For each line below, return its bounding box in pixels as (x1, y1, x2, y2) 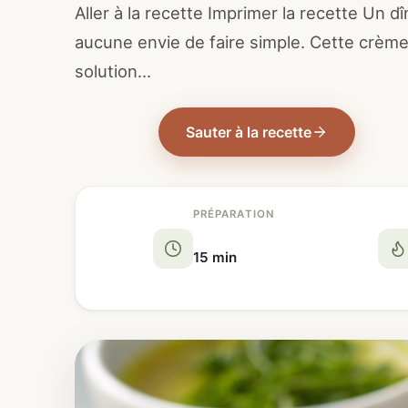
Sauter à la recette (185, 123, 311, 142)
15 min (192, 249, 237, 267)
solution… (75, 61, 151, 81)
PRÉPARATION (192, 208, 276, 221)
